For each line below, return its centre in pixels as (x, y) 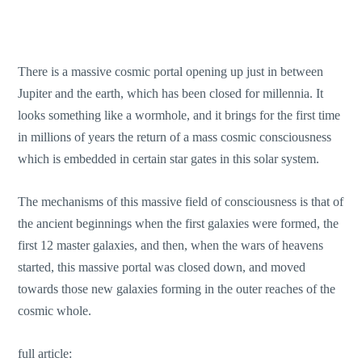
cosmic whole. (55, 310)
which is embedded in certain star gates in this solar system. (169, 159)
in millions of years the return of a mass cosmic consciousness (175, 137)
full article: (45, 353)
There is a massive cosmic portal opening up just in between (171, 72)
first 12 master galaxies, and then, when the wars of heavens (171, 245)
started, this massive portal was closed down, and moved (162, 267)
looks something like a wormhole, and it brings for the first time (179, 116)
